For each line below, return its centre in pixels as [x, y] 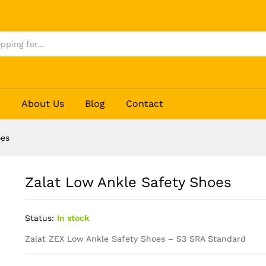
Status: [39, 218]
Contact [145, 103]
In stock [73, 218]
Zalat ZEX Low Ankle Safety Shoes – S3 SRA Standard [135, 238]
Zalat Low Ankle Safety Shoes [128, 182]
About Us [43, 103]
